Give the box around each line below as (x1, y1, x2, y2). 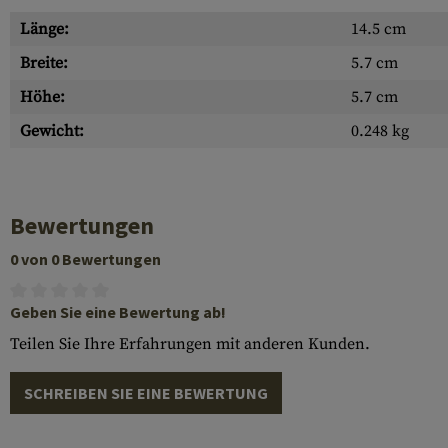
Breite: (20, 53, 68, 73)
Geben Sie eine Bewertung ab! (10, 302, 226, 322)
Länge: (20, 19, 69, 39)
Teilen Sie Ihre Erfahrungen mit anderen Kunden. (10, 334, 370, 354)
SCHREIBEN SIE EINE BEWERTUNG (24, 383, 268, 403)
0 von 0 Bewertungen (10, 249, 161, 269)
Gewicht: (20, 121, 84, 141)
